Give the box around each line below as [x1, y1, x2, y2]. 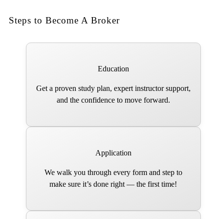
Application [95, 149, 131, 157]
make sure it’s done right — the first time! [49, 180, 177, 189]
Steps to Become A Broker [9, 15, 120, 25]
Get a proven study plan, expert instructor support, [36, 84, 191, 93]
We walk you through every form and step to [44, 168, 182, 177]
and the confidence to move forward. [56, 96, 170, 105]
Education [97, 65, 129, 73]
